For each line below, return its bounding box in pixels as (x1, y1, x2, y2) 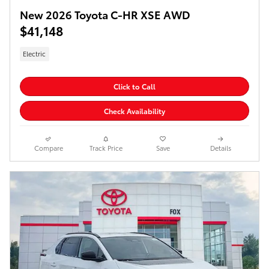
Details (210, 142, 231, 153)
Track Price (89, 142, 122, 153)
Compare (34, 142, 63, 153)
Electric (23, 49, 46, 59)
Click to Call (113, 81, 156, 92)
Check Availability (104, 105, 165, 116)
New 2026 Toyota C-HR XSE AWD (20, 7, 190, 22)
